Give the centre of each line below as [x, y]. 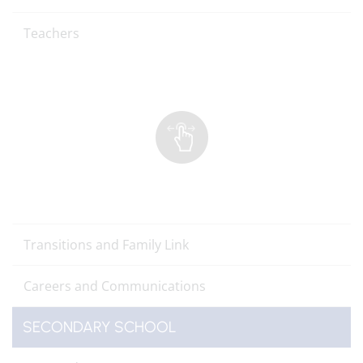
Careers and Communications [116, 286]
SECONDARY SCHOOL [100, 327]
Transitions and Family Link [108, 245]
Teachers [51, 33]
